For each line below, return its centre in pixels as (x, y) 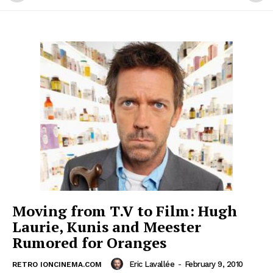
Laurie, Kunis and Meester (107, 227)
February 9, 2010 (214, 264)
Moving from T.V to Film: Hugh (125, 211)
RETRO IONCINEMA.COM (57, 265)
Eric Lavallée (151, 264)
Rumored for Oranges (89, 243)
